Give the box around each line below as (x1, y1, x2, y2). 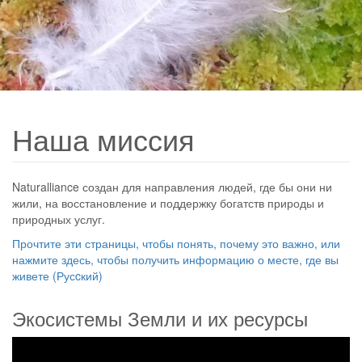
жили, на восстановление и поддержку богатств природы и (12, 195, 324, 211)
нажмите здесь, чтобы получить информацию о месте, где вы (12, 251, 339, 267)
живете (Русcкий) (12, 267, 103, 284)
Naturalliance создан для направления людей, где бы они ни (12, 179, 332, 195)
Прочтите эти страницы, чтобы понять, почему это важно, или (12, 235, 340, 251)
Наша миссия (12, 118, 195, 159)
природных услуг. (12, 211, 105, 227)
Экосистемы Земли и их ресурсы (12, 304, 308, 332)
